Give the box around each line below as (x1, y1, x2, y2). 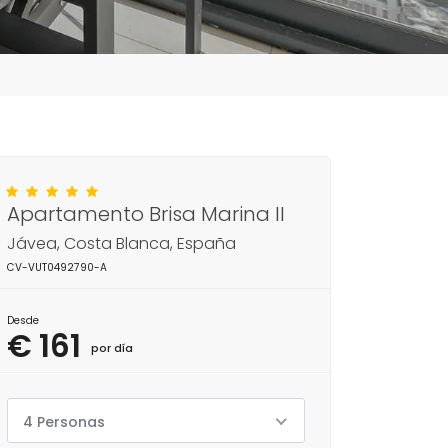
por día (91, 340, 133, 356)
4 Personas (23, 412, 105, 432)
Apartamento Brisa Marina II (7, 200, 285, 228)
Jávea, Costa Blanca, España (7, 232, 236, 255)
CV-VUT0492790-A (7, 260, 107, 275)
